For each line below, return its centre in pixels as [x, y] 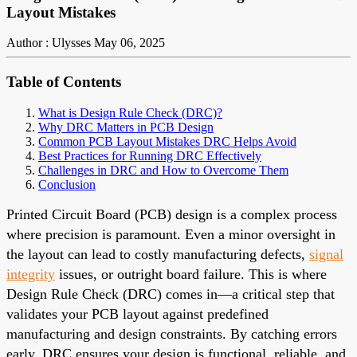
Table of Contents [64, 82]
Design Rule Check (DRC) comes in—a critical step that [171, 294]
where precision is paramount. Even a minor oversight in [171, 234]
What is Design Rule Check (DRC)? [130, 112]
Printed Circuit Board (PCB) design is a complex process [172, 214]
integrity [31, 274]
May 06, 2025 [129, 43]
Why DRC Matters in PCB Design [126, 127]
